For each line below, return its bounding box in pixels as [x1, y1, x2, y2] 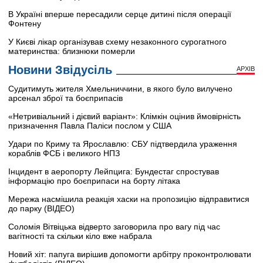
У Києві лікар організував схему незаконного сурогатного [8, 36, 227, 46]
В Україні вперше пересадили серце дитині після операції [8, 9, 231, 19]
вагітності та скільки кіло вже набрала [8, 231, 152, 241]
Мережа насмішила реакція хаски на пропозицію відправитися [8, 194, 249, 204]
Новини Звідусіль [8, 63, 112, 76]
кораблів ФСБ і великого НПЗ [8, 148, 120, 158]
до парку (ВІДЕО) [8, 203, 75, 213]
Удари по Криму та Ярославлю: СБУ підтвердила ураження [8, 139, 237, 149]
